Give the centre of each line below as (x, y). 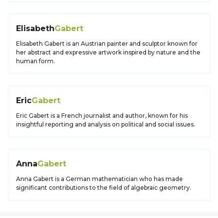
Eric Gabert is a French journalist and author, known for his (102, 116)
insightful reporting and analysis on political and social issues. (106, 124)
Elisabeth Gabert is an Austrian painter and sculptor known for (107, 44)
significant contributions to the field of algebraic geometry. (104, 188)
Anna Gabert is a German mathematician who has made (100, 179)
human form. (36, 61)
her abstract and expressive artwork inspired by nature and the (108, 52)
